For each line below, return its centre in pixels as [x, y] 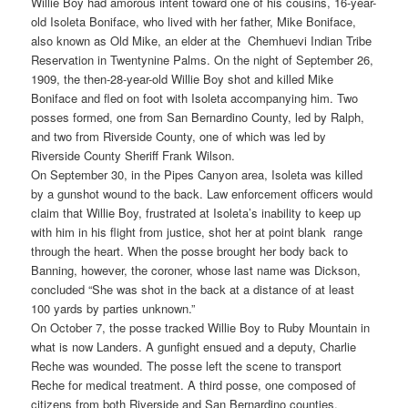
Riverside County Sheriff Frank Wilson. [133, 156]
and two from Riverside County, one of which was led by [179, 137]
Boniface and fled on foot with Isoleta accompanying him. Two [195, 98]
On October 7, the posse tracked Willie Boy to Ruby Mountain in [201, 328]
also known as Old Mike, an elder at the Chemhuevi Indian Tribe [202, 41]
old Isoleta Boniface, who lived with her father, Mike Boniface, [194, 22]
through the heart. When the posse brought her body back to [190, 251]
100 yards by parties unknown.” [113, 309]
